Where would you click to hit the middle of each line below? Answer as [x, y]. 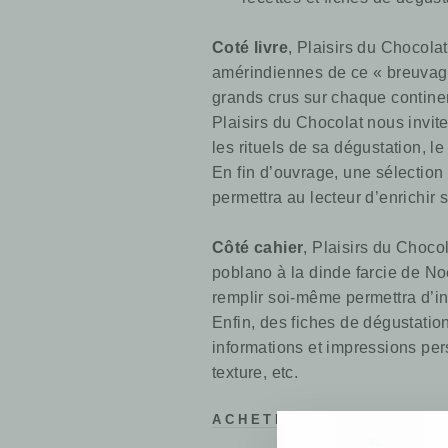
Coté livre [250, 47]
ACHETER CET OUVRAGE [329, 419]
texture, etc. [255, 372]
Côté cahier [258, 247]
